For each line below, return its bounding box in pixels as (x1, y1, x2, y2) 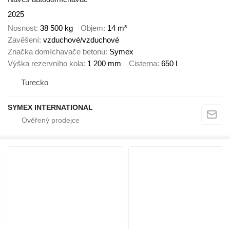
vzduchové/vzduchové (43, 35, 119, 44)
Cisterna (129, 59, 157, 68)
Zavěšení (8, 35, 39, 44)
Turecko (21, 78, 48, 87)
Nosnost (8, 23, 36, 32)
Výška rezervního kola (8, 59, 83, 68)
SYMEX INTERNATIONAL (8, 103, 93, 112)
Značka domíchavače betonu (8, 47, 105, 56)
